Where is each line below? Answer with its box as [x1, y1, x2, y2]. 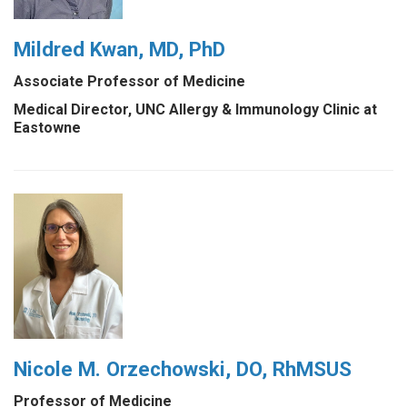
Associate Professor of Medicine [14, 73, 245, 91]
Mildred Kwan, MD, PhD [14, 37, 225, 62]
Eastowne [14, 119, 81, 137]
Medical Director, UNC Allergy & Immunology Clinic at [14, 101, 377, 119]
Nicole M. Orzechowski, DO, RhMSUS [14, 357, 352, 382]
